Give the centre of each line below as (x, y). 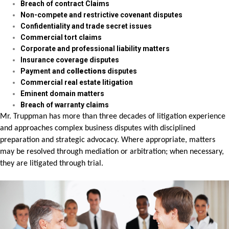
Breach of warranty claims (65, 105)
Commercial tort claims (61, 37)
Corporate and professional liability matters (95, 49)
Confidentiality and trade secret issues (87, 26)
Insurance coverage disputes (70, 60)
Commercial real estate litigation (77, 82)
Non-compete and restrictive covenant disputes (101, 15)
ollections (89, 71)
